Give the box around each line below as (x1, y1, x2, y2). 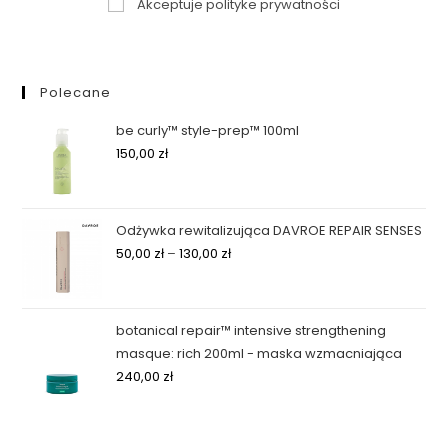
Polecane (40, 82, 112, 102)
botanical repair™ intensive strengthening (116, 320, 387, 340)
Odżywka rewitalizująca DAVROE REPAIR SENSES (116, 220, 423, 240)
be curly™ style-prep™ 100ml (116, 120, 300, 140)
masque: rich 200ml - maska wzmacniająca (116, 343, 403, 363)
